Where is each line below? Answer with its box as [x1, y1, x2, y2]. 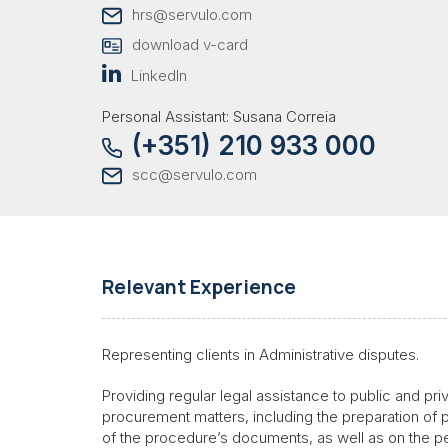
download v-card [132, 35, 248, 55]
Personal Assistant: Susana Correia [102, 107, 336, 127]
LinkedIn [131, 66, 187, 86]
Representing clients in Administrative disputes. [102, 344, 419, 364]
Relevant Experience [102, 273, 296, 300]
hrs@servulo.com [132, 5, 252, 25]
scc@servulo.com [132, 165, 257, 185]
